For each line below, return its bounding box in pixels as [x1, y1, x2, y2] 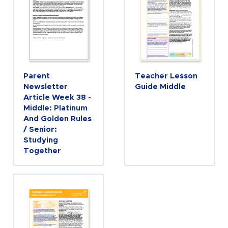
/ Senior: [23, 125, 57, 133]
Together [23, 147, 61, 155]
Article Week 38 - [23, 93, 91, 101]
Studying [23, 136, 58, 144]
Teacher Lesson [134, 72, 197, 80]
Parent [23, 72, 50, 80]
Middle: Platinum [23, 104, 88, 112]
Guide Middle [134, 82, 186, 91]
